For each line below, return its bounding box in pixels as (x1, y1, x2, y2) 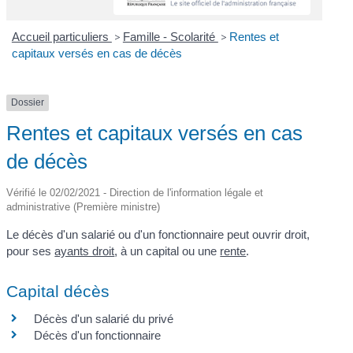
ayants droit (54, 243, 115, 258)
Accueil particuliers (11, 30, 112, 44)
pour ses (6, 243, 55, 258)
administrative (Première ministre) (6, 200, 161, 213)
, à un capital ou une (114, 243, 221, 258)
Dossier (11, 97, 45, 109)
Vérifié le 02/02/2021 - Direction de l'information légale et (6, 186, 264, 199)
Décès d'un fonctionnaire (34, 329, 162, 343)
